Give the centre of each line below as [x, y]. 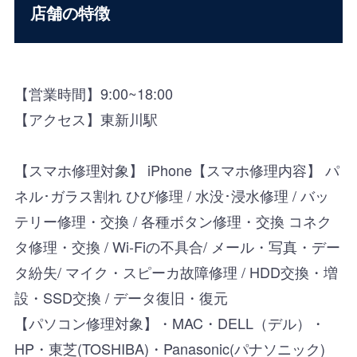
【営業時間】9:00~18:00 [93, 93]
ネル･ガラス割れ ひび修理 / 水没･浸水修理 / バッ [171, 195]
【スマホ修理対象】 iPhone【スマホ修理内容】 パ [177, 169]
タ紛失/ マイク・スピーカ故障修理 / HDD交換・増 [176, 271]
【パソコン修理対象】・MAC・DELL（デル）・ [169, 322]
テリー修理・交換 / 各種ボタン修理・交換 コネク [173, 220]
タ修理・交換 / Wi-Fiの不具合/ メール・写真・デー [177, 246]
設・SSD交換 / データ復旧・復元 [121, 297]
